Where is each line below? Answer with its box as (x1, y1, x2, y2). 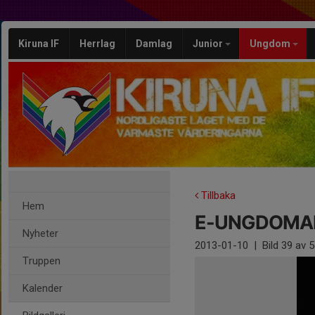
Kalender (22, 282, 63, 295)
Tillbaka (198, 189, 236, 202)
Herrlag (79, 38, 115, 49)
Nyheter (22, 227, 58, 240)
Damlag (136, 38, 172, 49)
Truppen (22, 255, 60, 267)
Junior (193, 38, 225, 49)
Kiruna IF (18, 38, 59, 49)
